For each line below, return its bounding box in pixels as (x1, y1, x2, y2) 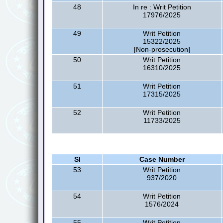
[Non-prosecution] (133, 45, 190, 53)
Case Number (139, 155, 185, 163)
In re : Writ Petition (132, 3, 191, 11)
